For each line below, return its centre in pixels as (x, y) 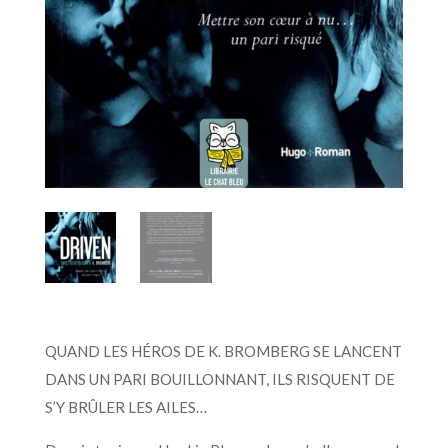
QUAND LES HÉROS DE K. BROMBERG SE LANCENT (223, 351)
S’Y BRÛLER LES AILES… (125, 407)
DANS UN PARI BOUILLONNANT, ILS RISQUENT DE (219, 379)
